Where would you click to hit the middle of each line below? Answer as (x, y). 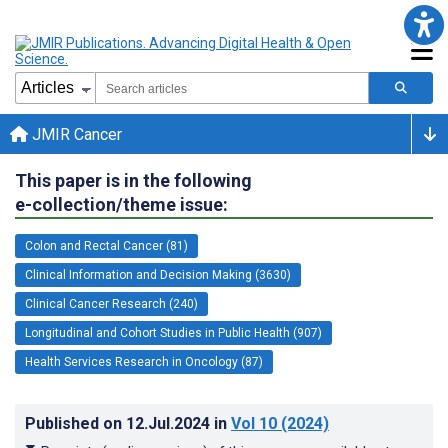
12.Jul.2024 (170, 423)
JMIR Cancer (75, 134)
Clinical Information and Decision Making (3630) (158, 274)
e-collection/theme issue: (121, 204)
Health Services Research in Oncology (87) (144, 361)
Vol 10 (254, 423)
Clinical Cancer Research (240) (111, 303)
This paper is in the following (133, 180)
